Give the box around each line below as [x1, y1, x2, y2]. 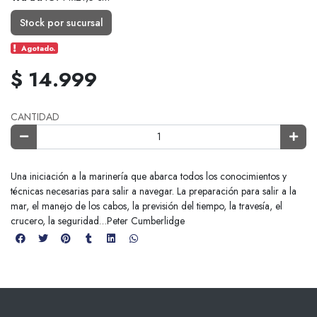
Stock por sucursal [19, 15, 103, 30]
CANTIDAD [11, 109, 59, 124]
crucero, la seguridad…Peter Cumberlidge [11, 214, 185, 229]
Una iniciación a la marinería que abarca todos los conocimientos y [11, 169, 287, 184]
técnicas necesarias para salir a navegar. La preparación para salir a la [11, 184, 296, 199]
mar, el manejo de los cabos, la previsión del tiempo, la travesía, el [11, 199, 282, 214]
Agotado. [21, 42, 56, 54]
